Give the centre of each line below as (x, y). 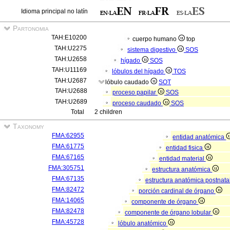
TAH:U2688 (71, 91)
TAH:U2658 (71, 59)
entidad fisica (185, 148)
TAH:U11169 (69, 70)
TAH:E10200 (69, 37)
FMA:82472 (68, 189)
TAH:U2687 (71, 81)
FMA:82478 (68, 211)
